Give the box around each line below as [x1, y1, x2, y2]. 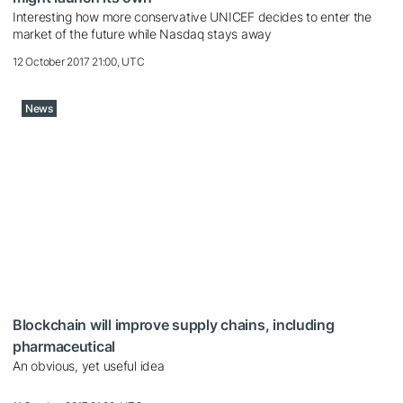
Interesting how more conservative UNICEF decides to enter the [13, 9, 372, 25]
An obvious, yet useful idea [13, 358, 165, 374]
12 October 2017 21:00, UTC [13, 55, 145, 69]
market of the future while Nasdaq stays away [13, 26, 272, 42]
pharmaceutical [13, 337, 116, 356]
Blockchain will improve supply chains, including [13, 316, 335, 335]
